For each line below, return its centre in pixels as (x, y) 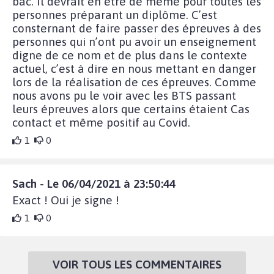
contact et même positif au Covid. (101, 122)
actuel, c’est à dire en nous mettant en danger (134, 68)
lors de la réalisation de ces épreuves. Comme (134, 82)
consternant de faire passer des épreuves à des (137, 28)
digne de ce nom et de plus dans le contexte (130, 55)
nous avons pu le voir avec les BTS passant (124, 95)
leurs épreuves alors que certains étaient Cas (131, 109)
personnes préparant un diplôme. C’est (115, 14)
